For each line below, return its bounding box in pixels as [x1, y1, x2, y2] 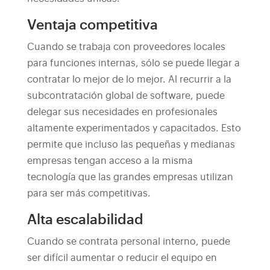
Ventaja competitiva [27, 18, 158, 32]
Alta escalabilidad [27, 213, 143, 227]
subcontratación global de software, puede [27, 91, 225, 101]
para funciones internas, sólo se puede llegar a [27, 58, 240, 68]
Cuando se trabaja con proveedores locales [27, 42, 225, 52]
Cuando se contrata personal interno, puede [27, 237, 230, 246]
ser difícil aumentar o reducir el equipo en [27, 253, 217, 263]
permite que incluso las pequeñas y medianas [27, 140, 235, 149]
